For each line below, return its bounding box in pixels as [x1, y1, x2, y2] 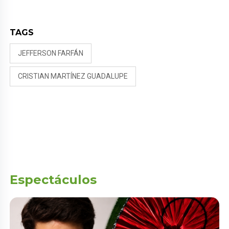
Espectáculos [10, 172, 97, 187]
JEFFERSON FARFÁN [18, 49, 84, 57]
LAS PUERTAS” [58, 3, 108, 11]
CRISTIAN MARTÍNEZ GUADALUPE [18, 72, 128, 80]
